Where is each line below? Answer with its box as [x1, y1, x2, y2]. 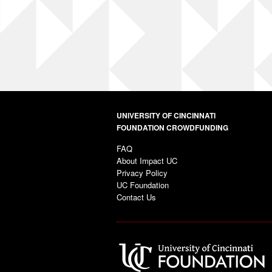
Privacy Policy [117, 167, 168, 178]
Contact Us [117, 191, 156, 203]
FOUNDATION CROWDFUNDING [117, 122, 228, 133]
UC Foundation [117, 179, 169, 191]
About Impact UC [117, 155, 177, 166]
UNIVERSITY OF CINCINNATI [117, 110, 216, 121]
